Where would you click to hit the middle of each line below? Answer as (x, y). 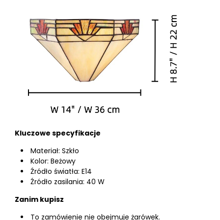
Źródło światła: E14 (61, 171)
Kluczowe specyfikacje (58, 133)
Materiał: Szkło (55, 151)
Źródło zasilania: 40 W (68, 182)
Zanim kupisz (39, 199)
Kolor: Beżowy (53, 161)
